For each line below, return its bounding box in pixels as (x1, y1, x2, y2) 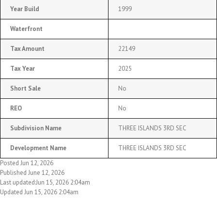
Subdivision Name (10, 124, 62, 132)
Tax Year (10, 64, 35, 73)
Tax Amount (10, 44, 45, 53)
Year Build (10, 4, 39, 13)
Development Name (10, 143, 66, 152)
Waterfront (10, 24, 43, 33)
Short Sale (10, 84, 41, 93)
